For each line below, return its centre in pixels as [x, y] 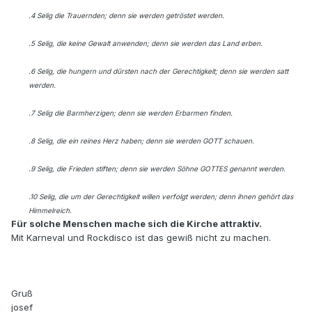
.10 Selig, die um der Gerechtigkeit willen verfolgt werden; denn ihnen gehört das [161, 197]
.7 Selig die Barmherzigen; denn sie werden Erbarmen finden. [131, 113]
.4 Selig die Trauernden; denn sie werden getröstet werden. [126, 16]
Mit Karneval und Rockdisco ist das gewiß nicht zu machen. [141, 238]
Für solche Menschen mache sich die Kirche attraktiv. [136, 224]
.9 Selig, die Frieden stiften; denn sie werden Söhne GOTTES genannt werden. [157, 169]
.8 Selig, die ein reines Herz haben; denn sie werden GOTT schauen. [141, 141]
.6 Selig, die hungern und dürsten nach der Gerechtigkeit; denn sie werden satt [158, 71]
